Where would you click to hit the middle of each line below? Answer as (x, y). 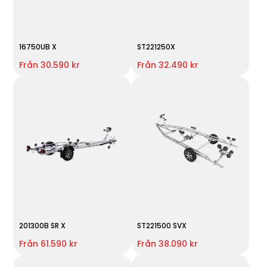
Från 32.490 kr (167, 65)
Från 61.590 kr (49, 243)
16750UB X (38, 46)
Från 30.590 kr (50, 65)
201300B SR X (43, 225)
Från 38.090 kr (167, 243)
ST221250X (156, 46)
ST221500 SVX (162, 225)
